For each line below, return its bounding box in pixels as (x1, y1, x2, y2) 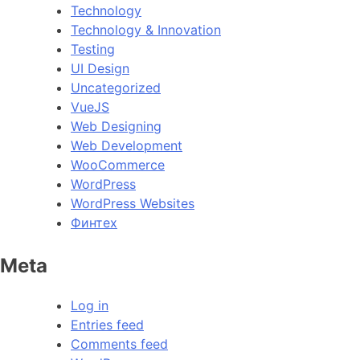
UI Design (71, 59, 129, 76)
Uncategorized (71, 79, 161, 96)
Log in (71, 297, 108, 314)
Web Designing (71, 117, 162, 134)
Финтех (71, 214, 117, 231)
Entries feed (71, 317, 144, 333)
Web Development (71, 137, 182, 153)
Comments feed (71, 336, 168, 353)
